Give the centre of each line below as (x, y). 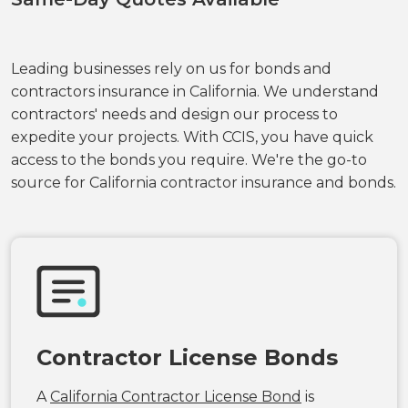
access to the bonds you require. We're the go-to (189, 159)
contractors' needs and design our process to (174, 114)
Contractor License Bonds (187, 357)
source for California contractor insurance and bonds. (204, 182)
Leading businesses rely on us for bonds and (171, 68)
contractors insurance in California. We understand (195, 91)
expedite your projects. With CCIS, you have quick (192, 137)
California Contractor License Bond (176, 396)
